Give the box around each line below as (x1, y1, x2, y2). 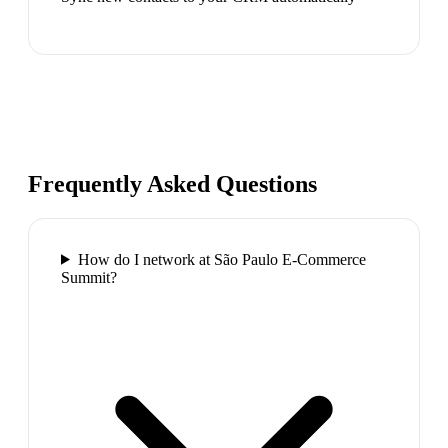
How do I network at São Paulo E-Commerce (77, 250, 366, 268)
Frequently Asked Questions (28, 170, 317, 197)
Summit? (61, 268, 117, 286)
